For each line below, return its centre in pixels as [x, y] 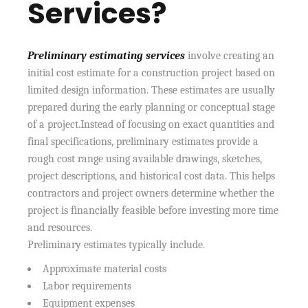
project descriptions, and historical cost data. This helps [152, 176]
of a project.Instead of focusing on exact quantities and [151, 124]
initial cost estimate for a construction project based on [152, 73]
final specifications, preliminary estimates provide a [143, 141]
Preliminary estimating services [107, 55]
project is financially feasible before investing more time [153, 210]
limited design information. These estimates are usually [152, 90]
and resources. [60, 227]
